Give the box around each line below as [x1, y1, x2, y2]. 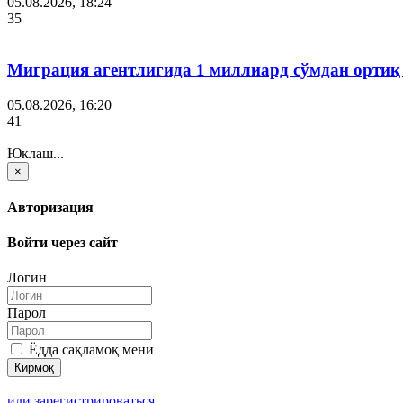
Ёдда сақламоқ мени [25, 342, 154, 358]
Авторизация [7, 199, 94, 215]
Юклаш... [7, 145, 64, 161]
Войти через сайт [7, 235, 118, 251]
